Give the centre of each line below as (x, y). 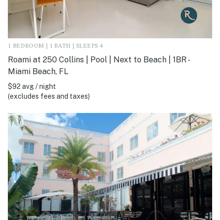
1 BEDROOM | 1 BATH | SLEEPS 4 (55, 46)
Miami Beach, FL (38, 71)
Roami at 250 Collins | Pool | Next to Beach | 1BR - (98, 59)
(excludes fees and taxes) (49, 96)
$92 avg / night (32, 86)
